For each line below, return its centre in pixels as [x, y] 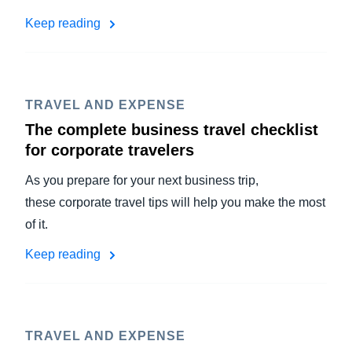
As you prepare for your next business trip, [142, 180]
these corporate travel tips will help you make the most [175, 202]
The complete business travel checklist [172, 130]
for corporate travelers [110, 150]
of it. [40, 224]
